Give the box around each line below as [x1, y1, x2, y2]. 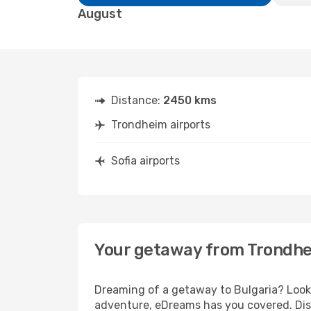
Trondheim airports [111, 118, 210, 131]
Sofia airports [111, 154, 180, 167]
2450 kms [163, 94, 217, 107]
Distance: [111, 94, 163, 107]
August [78, 6, 122, 22]
